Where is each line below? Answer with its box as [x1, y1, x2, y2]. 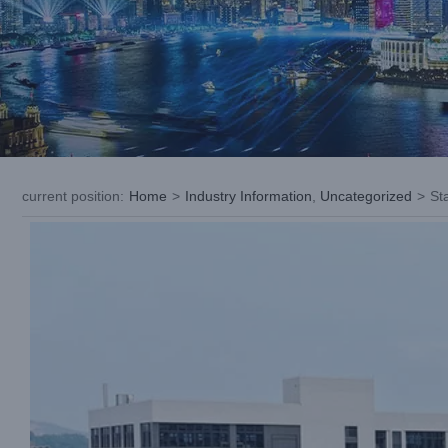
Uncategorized [320, 188, 412, 204]
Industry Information [185, 188, 312, 204]
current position [22, 188, 120, 204]
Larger [29, 241, 71, 257]
